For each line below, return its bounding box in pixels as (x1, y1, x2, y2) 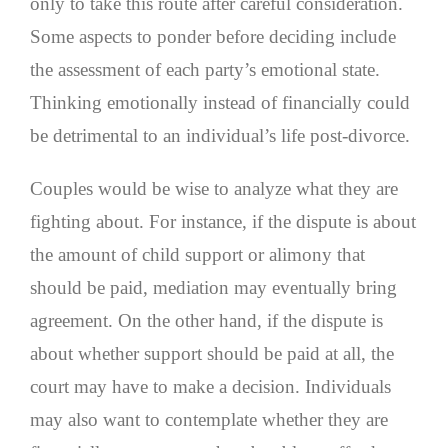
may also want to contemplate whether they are (30, 409, 388, 431)
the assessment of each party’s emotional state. (30, 59, 380, 81)
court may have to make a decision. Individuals (30, 376, 391, 398)
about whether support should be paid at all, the (30, 343, 394, 365)
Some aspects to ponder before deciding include (30, 26, 396, 48)
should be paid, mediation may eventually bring (30, 277, 397, 299)
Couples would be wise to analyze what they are (30, 178, 398, 200)
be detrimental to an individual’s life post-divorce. (30, 125, 410, 147)
